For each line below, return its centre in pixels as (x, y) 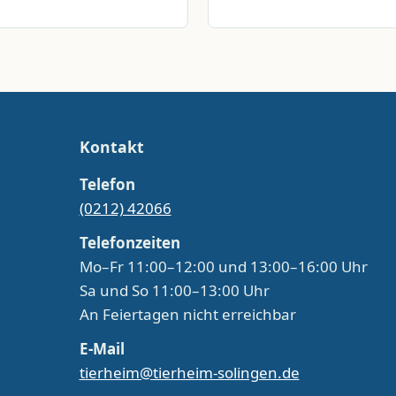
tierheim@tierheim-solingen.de (189, 372)
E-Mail (102, 348)
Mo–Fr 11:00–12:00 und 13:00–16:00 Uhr (223, 266)
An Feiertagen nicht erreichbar (187, 314)
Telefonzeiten (129, 242)
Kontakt (111, 147)
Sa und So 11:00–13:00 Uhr (174, 290)
